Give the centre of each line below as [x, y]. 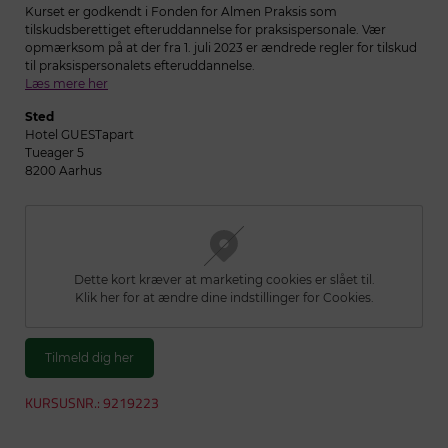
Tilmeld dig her [89, 357]
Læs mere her [66, 83]
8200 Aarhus [63, 170]
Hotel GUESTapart [79, 134]
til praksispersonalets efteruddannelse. [140, 65]
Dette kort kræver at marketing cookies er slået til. [224, 279]
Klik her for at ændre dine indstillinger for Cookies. [224, 297]
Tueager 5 [54, 152]
